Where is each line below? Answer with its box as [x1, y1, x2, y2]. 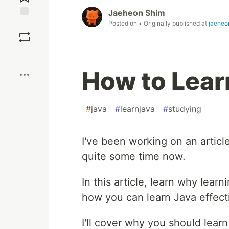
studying [168, 104, 201, 114]
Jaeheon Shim [108, 8, 165, 18]
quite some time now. [82, 150, 186, 163]
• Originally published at [139, 19, 209, 28]
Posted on [108, 19, 139, 28]
